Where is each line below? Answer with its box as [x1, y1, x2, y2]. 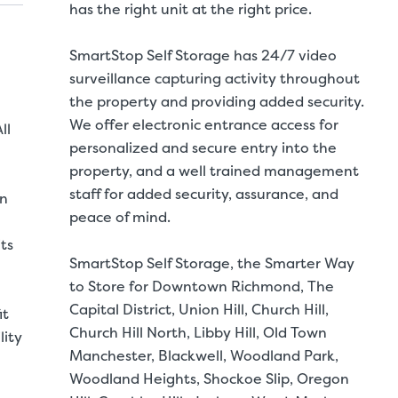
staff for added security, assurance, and [69, 184, 338, 203]
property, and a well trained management [69, 161, 359, 180]
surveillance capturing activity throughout [69, 68, 360, 88]
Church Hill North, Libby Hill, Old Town [69, 322, 327, 342]
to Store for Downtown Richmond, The [69, 276, 334, 296]
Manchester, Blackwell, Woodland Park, [69, 346, 338, 365]
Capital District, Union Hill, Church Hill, [69, 299, 329, 319]
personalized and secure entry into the [69, 138, 337, 157]
